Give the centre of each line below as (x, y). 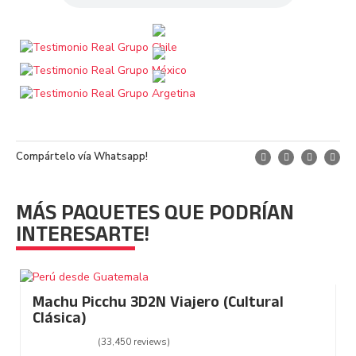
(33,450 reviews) (134, 342)
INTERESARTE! (83, 238)
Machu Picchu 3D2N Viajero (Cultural (158, 304)
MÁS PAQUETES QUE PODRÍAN (155, 216)
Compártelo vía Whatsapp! (82, 157)
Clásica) (60, 320)
